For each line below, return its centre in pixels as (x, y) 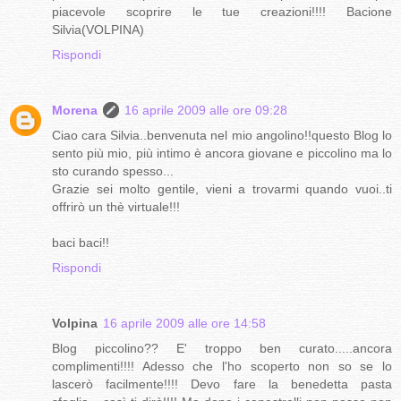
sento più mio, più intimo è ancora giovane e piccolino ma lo (222, 154)
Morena (75, 111)
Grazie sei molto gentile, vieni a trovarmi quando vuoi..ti (222, 189)
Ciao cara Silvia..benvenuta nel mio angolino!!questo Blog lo (222, 136)
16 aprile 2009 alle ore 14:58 (184, 324)
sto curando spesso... (113, 171)
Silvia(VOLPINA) (98, 30)
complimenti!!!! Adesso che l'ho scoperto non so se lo (222, 367)
